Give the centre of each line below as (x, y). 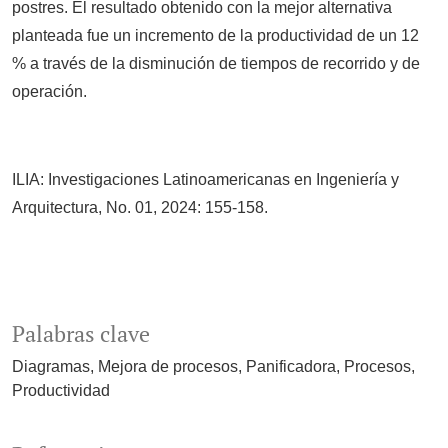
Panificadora (291, 367)
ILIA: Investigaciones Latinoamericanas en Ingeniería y (205, 180)
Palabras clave (81, 334)
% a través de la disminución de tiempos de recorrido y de (216, 64)
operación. (49, 92)
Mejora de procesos (168, 367)
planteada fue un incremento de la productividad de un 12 (215, 36)
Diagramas (51, 367)
